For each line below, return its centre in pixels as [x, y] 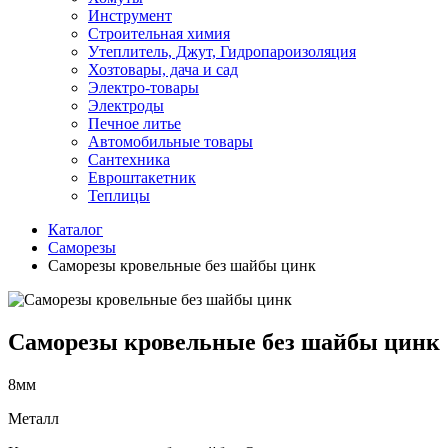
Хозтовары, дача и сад [163, 69]
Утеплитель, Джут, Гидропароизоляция [222, 51]
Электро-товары [143, 87]
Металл [33, 418]
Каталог [75, 229]
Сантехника [129, 159]
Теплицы [119, 195]
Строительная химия [159, 33]
